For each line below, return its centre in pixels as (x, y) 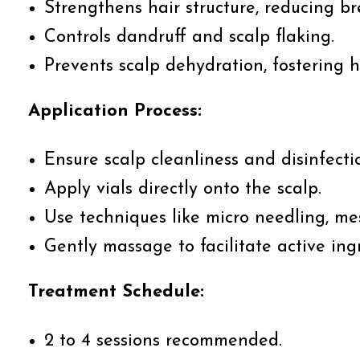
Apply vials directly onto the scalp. (183, 189)
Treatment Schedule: (116, 292)
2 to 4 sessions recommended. (163, 341)
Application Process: (115, 111)
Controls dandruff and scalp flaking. (189, 37)
